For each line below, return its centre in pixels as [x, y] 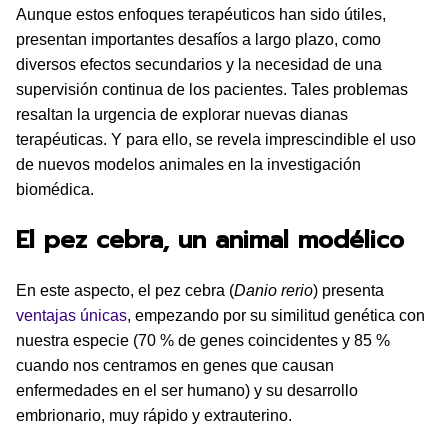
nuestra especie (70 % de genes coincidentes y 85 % [203, 340]
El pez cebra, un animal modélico [210, 239]
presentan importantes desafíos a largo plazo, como [198, 39]
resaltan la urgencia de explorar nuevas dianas [182, 114]
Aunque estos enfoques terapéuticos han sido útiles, [201, 14]
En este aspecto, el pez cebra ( [125, 290]
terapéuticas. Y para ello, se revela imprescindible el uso [216, 139]
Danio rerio [273, 290]
